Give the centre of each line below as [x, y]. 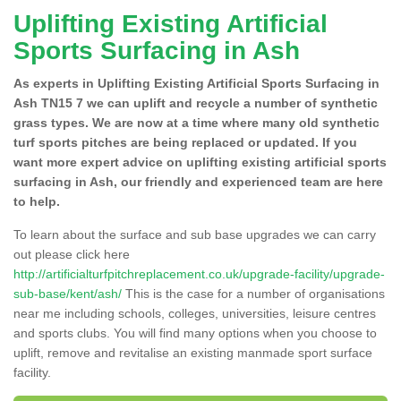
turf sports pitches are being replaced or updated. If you [185, 142]
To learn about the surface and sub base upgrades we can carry [195, 234]
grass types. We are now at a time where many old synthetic [196, 122]
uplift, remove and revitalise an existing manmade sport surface [193, 352]
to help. [37, 201]
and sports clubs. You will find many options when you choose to [195, 333]
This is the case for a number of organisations [253, 293]
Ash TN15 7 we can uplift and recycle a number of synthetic [196, 102]
